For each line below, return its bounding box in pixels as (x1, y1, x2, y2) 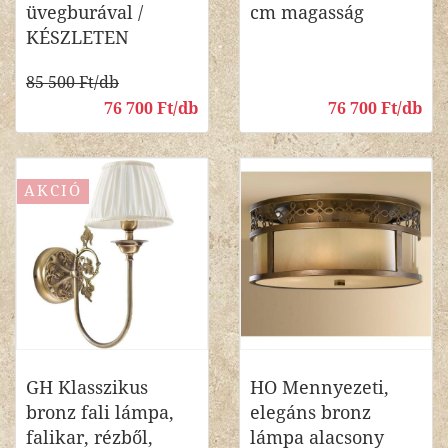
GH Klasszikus (26, 377, 148, 398)
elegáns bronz (250, 402, 371, 423)
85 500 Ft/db (26, 73, 119, 92)
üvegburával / (26, 2, 143, 23)
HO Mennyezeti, (250, 377, 389, 398)
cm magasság (250, 2, 364, 23)
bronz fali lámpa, (26, 402, 174, 423)
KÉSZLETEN (26, 27, 129, 48)
